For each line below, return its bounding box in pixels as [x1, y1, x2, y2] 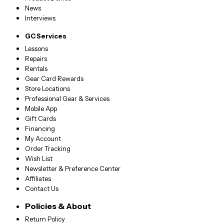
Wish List [24, 154, 52, 163]
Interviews [24, 14, 55, 22]
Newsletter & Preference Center [24, 164, 120, 173]
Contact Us [24, 184, 58, 193]
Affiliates [24, 174, 51, 183]
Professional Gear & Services [24, 94, 109, 103]
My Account [24, 134, 61, 143]
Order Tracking [24, 144, 70, 153]
